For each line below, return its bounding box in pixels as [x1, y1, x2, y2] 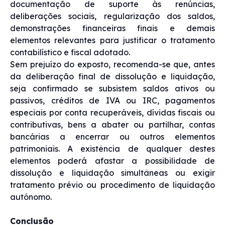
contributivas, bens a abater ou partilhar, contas [10, 119, 215, 130]
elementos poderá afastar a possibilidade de [10, 155, 215, 166]
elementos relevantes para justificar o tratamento [10, 35, 215, 45]
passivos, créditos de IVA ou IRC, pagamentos [10, 95, 215, 105]
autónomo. [10, 191, 52, 202]
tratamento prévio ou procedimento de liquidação [10, 179, 215, 190]
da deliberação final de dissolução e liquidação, [10, 71, 215, 81]
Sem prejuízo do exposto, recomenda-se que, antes [10, 59, 215, 69]
